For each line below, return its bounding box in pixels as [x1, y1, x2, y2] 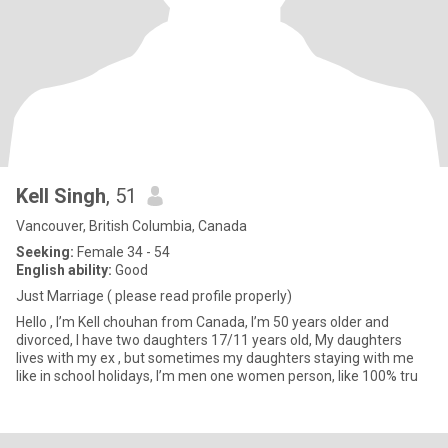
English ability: [16, 262, 112, 278]
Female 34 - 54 [74, 244, 170, 260]
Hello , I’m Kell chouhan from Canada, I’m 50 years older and [16, 314, 389, 330]
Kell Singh [16, 184, 106, 208]
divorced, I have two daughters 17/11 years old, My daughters [16, 332, 315, 348]
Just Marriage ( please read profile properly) [16, 288, 292, 304]
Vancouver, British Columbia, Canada [16, 218, 247, 234]
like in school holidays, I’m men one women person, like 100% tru [156, 368, 418, 384]
